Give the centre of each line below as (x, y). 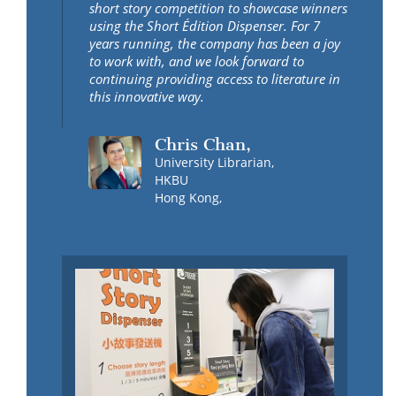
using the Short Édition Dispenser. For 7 (205, 26)
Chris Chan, (203, 145)
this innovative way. (147, 97)
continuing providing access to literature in (215, 79)
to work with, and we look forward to (197, 61)
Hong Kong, (188, 198)
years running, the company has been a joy (215, 44)
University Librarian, (214, 163)
